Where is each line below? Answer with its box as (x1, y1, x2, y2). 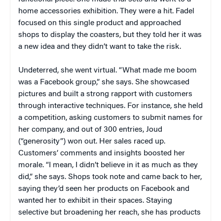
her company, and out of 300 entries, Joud (18, 125, 162, 134)
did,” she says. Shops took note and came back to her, (18, 173, 202, 181)
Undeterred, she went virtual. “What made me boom (18, 66, 197, 74)
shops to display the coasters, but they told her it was (18, 31, 202, 39)
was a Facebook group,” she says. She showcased (18, 78, 189, 86)
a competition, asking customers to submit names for (18, 113, 203, 122)
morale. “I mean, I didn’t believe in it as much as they (18, 161, 198, 169)
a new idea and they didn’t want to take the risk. (18, 42, 181, 51)
